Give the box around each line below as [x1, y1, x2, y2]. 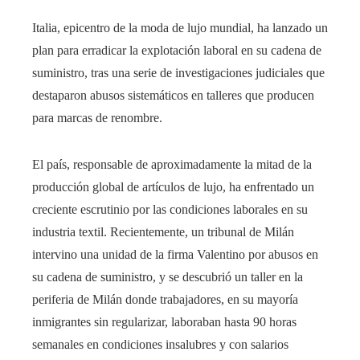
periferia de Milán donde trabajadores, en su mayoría [32, 292, 298, 306]
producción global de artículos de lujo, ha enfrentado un [32, 179, 314, 194]
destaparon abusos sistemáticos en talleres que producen [32, 88, 314, 102]
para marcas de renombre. [32, 110, 162, 125]
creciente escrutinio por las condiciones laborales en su [32, 202, 308, 216]
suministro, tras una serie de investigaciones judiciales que [32, 65, 325, 80]
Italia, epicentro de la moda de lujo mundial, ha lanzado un [32, 20, 328, 35]
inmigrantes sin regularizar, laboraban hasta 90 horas [32, 314, 297, 329]
